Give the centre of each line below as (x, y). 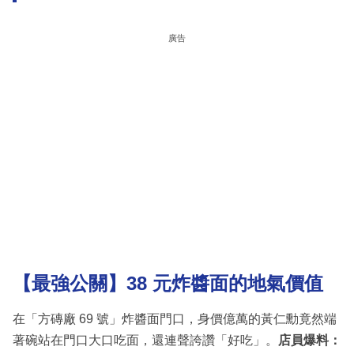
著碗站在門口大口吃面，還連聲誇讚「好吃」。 (145, 340)
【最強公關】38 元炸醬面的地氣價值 (168, 284)
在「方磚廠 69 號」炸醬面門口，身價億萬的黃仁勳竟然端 (175, 318)
